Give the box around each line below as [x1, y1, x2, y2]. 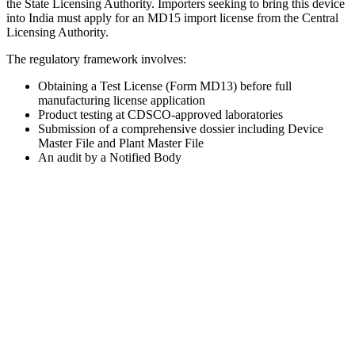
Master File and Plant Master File [38, 136, 204, 150]
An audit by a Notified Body [38, 150, 181, 164]
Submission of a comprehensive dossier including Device [38, 121, 323, 136]
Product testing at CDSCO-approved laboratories [38, 107, 283, 121]
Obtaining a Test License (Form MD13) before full [38, 78, 292, 93]
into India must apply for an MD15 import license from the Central [6, 10, 338, 25]
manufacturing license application [38, 93, 205, 107]
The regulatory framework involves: [6, 52, 186, 66]
